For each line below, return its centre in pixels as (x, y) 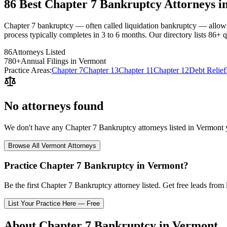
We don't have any (35, 127)
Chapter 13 (101, 70)
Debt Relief (207, 70)
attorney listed (135, 185)
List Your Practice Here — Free (54, 204)
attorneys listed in (166, 127)
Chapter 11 (136, 70)
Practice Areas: (28, 70)
